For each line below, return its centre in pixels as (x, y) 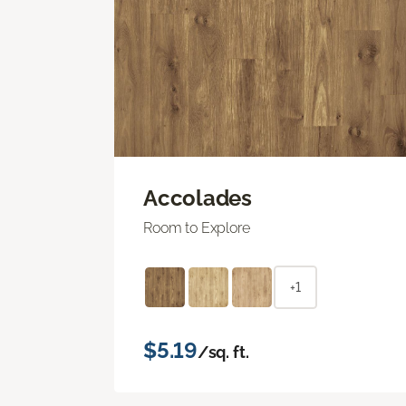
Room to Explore (197, 227)
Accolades (198, 198)
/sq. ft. (223, 352)
